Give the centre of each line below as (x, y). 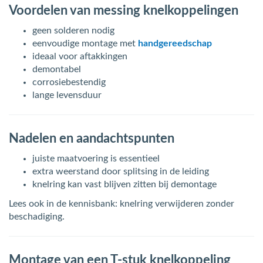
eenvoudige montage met (85, 43)
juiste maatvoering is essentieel (96, 159)
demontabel (57, 69)
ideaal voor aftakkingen (80, 56)
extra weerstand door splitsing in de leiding (121, 171)
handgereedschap (175, 43)
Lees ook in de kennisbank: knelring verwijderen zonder (122, 204)
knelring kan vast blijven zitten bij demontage (124, 184)
